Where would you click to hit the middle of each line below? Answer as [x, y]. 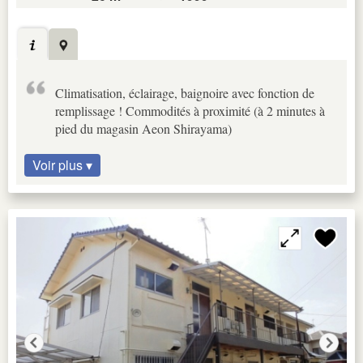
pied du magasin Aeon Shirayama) [143, 128]
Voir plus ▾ [62, 164]
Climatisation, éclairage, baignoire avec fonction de [185, 92]
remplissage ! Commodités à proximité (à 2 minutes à [190, 110]
